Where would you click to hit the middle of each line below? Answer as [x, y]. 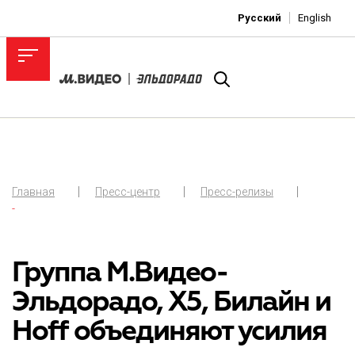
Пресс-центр [128, 192]
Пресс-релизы [237, 192]
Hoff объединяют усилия [169, 331]
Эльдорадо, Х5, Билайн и [171, 302]
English [315, 18]
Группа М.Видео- [120, 273]
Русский [260, 18]
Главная [33, 192]
